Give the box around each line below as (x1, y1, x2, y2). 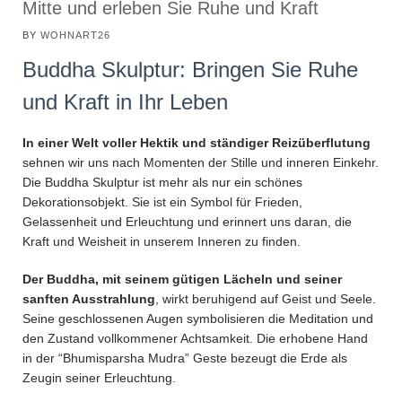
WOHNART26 (40, 30, 110, 41)
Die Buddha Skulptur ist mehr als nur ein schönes (22, 174, 302, 189)
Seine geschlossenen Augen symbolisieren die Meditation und (22, 310, 373, 326)
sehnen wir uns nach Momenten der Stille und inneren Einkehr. (22, 154, 379, 170)
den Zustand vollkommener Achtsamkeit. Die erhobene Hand (22, 330, 368, 345)
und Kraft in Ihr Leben (22, 90, 228, 115)
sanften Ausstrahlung (22, 291, 155, 306)
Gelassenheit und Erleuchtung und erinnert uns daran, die (22, 214, 352, 229)
